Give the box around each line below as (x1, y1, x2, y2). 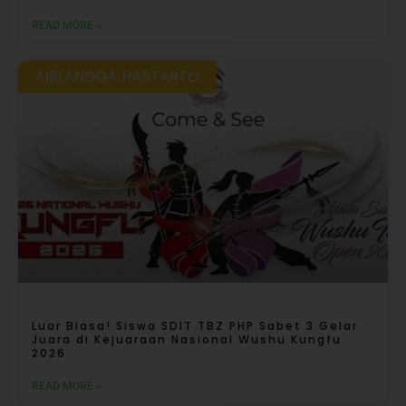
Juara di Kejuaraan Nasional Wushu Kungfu (32, 332, 342, 348)
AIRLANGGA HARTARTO (35, 66, 200, 87)
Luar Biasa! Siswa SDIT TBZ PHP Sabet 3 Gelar (32, 318, 358, 334)
